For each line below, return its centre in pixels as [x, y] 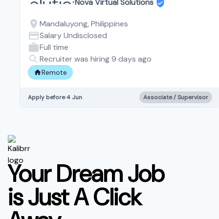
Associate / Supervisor [175, 97]
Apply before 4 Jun [55, 97]
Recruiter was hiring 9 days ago [96, 59]
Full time [54, 47]
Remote [54, 72]
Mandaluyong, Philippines [84, 23]
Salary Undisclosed [73, 35]
